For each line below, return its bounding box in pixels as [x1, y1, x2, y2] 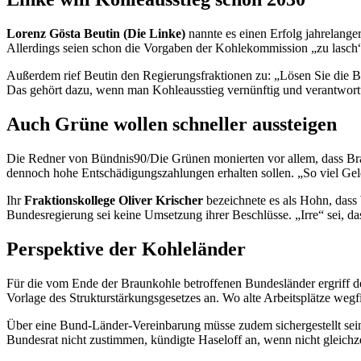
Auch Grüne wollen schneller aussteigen [6, 114, 337, 135]
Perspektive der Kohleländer [6, 238, 246, 259]
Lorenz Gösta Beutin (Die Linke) [6, 27, 189, 41]
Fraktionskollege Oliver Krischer [24, 193, 206, 208]
